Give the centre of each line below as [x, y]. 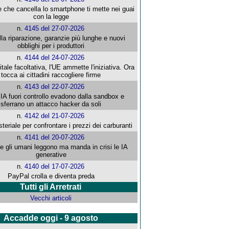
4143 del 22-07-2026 [55, 87]
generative [51, 155]
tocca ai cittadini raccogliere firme [51, 75]
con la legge [51, 17]
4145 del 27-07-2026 [55, 29]
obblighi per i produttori [51, 46]
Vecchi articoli [51, 198]
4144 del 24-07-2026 [55, 58]
